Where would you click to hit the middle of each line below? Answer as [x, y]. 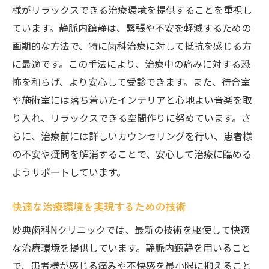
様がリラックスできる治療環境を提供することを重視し [132, 10]
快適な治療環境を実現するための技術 [99, 206]
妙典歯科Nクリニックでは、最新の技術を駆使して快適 [131, 229]
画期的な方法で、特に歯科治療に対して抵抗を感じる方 [132, 46]
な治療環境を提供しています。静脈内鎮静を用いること [131, 247]
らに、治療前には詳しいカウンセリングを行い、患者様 [132, 136]
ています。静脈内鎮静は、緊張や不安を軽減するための [131, 28]
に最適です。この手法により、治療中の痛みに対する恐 [131, 64]
